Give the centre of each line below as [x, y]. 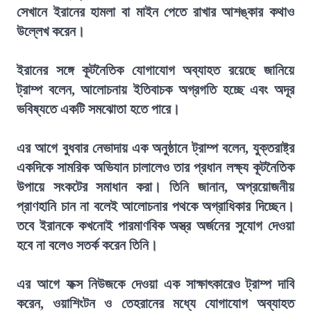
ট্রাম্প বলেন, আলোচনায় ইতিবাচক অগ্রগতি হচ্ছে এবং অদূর [155, 90]
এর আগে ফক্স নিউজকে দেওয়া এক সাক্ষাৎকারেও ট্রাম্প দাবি [155, 284]
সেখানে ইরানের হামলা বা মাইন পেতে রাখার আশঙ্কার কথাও [155, 12]
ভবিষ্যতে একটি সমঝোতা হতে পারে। [98, 109]
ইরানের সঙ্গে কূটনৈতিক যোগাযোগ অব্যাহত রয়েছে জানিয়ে [155, 70]
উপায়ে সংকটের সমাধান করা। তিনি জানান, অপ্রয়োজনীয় [155, 187]
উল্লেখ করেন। [51, 31]
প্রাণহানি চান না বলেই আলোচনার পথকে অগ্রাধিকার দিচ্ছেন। [155, 206]
